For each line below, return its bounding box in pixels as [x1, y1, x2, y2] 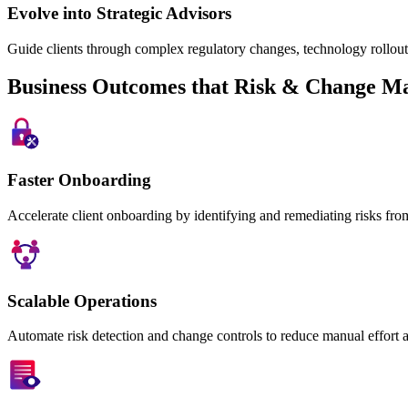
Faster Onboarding [7, 170, 151, 190]
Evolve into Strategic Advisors [7, 3, 231, 23]
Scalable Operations [7, 291, 157, 311]
